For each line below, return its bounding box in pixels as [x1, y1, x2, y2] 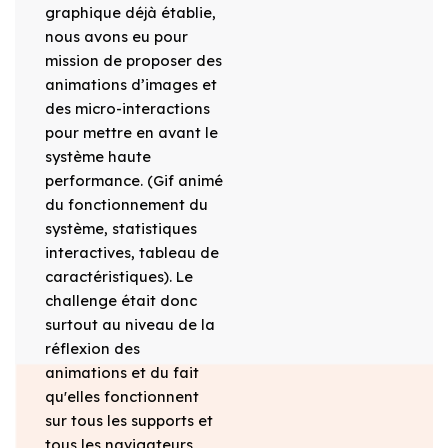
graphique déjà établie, [44, 2, 216, 22]
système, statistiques [44, 218, 197, 238]
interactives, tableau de [44, 242, 219, 262]
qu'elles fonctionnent [44, 386, 199, 406]
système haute [44, 146, 151, 166]
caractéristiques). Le [44, 266, 193, 286]
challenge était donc [44, 290, 197, 310]
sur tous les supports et [44, 410, 213, 430]
